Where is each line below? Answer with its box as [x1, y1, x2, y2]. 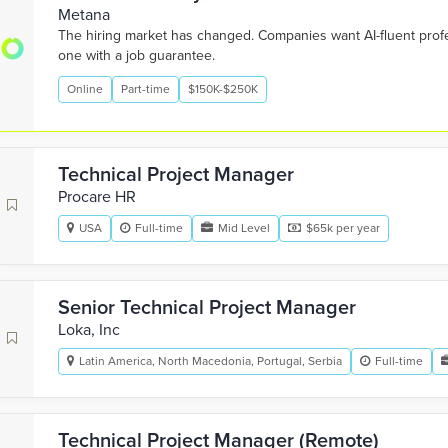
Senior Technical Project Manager [58, 296, 356, 320]
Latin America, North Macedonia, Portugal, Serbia [79, 354, 342, 368]
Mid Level [218, 221, 270, 235]
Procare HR [58, 187, 136, 207]
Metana [58, 5, 110, 25]
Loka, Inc [58, 320, 120, 340]
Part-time [121, 82, 170, 96]
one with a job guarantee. [58, 47, 215, 64]
